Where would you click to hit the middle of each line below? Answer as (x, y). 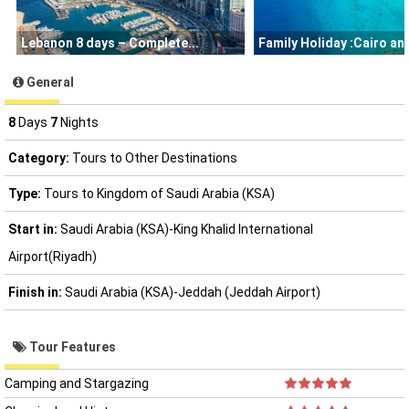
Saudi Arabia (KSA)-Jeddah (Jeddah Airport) (193, 292)
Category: (40, 158)
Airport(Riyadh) (52, 257)
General (49, 82)
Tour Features (71, 347)
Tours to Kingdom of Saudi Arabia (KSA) (159, 194)
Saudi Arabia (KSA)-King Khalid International (187, 229)
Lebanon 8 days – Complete (105, 43)
